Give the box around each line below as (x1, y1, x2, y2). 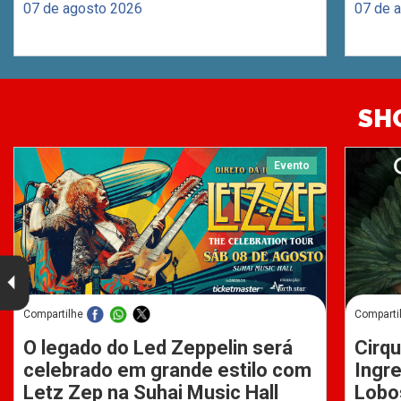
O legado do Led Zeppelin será (23, 337, 293, 360)
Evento (274, 159, 310, 173)
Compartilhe (23, 308, 83, 321)
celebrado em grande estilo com (23, 359, 311, 382)
